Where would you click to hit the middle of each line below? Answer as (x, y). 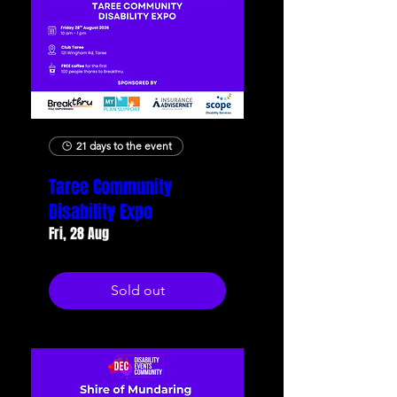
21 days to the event (124, 146)
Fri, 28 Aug (79, 234)
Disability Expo (101, 212)
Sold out (137, 290)
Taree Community (110, 187)
